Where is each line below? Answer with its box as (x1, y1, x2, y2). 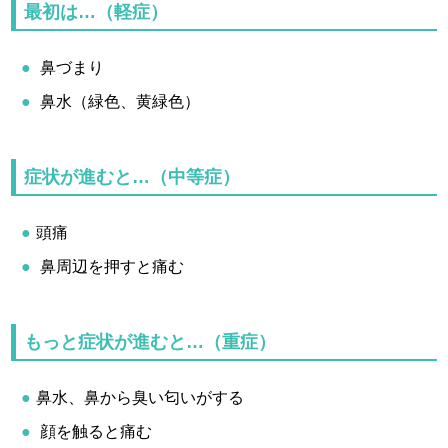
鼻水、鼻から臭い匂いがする (36, 388, 245, 406)
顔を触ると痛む (36, 422, 153, 440)
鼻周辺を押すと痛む (36, 257, 185, 275)
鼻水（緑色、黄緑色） (36, 92, 201, 110)
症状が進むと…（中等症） (24, 166, 241, 187)
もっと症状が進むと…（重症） (24, 331, 277, 352)
